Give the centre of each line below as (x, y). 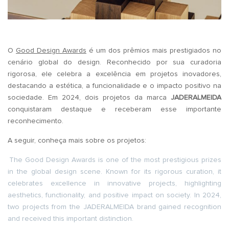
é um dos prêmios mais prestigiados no (154, 50)
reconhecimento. (36, 121)
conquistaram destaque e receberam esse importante (114, 109)
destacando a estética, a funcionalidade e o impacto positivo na (114, 86)
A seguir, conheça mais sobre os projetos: (77, 140)
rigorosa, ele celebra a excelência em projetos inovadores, (114, 74)
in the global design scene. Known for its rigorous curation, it (114, 171)
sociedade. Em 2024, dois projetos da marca (87, 97)
